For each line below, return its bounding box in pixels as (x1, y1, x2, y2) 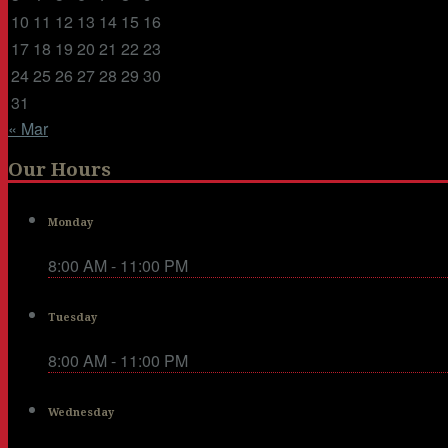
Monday (48, 216, 93, 230)
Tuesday (48, 311, 97, 325)
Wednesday (48, 405, 114, 419)
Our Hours (8, 159, 111, 181)
